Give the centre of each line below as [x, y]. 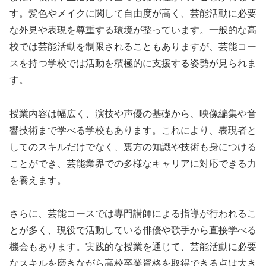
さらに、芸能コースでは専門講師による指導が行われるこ [133, 214]
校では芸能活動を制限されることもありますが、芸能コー [133, 46]
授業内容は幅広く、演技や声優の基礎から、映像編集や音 [133, 113]
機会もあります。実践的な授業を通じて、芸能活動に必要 [133, 247]
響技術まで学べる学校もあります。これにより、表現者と [133, 130]
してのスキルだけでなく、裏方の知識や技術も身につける [133, 147]
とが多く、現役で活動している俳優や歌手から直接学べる [133, 230]
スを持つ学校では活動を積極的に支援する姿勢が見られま [133, 63]
